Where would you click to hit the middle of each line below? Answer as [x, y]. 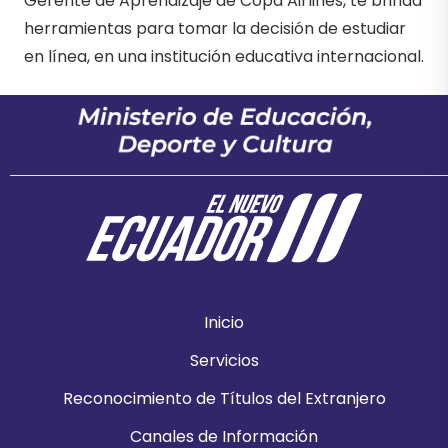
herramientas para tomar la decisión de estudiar [215, 28]
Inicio [224, 323]
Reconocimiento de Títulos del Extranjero [224, 399]
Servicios [224, 361]
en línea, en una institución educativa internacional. [224, 56]
